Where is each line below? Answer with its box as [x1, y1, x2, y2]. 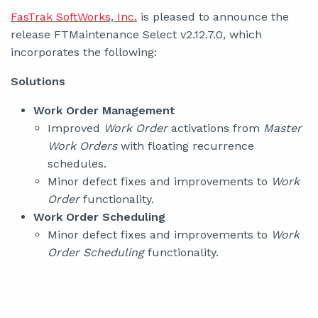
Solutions [11, 75, 65, 88]
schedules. [48, 157, 106, 170]
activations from [168, 121, 263, 135]
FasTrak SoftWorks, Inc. [11, 10, 137, 23]
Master [263, 121, 302, 135]
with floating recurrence [117, 139, 254, 153]
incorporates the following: [11, 45, 157, 59]
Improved [48, 121, 104, 135]
